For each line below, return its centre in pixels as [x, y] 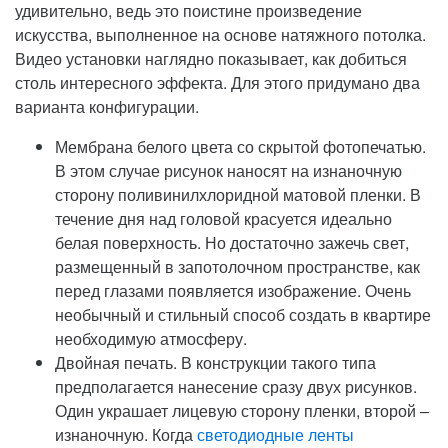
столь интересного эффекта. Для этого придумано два [217, 82]
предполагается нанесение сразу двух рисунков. [236, 386]
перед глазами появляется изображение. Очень [233, 290]
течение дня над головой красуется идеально [223, 218]
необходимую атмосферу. [151, 338]
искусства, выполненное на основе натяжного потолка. [220, 34]
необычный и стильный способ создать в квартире [243, 314]
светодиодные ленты [275, 434]
